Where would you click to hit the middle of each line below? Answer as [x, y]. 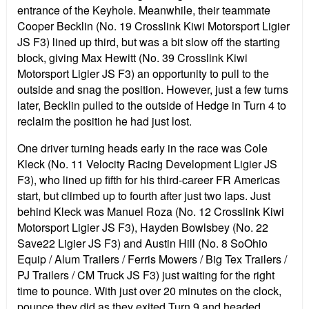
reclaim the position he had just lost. [104, 121]
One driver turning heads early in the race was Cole [142, 148]
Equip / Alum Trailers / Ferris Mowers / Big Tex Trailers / [152, 259]
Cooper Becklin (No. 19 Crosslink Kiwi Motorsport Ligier [153, 26]
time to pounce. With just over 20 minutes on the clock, [149, 291]
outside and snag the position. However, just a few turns [153, 90]
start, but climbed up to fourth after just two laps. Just [144, 196]
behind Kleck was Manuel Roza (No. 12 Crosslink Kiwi [151, 212]
